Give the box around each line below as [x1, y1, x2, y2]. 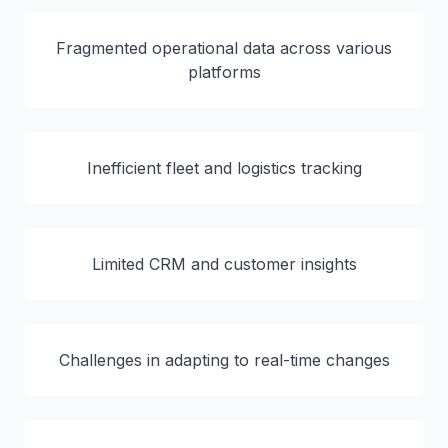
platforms [187, 62, 261, 82]
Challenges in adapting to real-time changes [58, 350, 390, 370]
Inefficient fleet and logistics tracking [86, 158, 362, 178]
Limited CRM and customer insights [91, 254, 357, 274]
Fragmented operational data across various [56, 38, 392, 58]
